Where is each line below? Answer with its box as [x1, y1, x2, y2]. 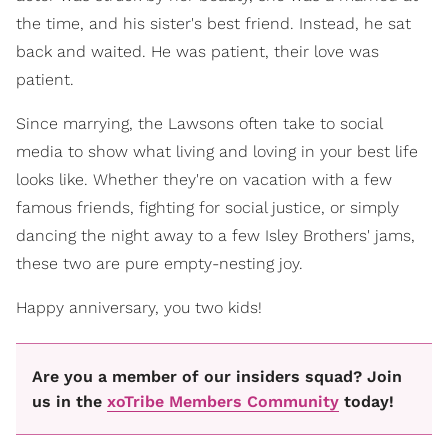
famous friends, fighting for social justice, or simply [16, 197, 399, 217]
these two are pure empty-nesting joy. [16, 253, 303, 273]
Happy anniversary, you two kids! [16, 297, 262, 317]
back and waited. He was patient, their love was [16, 41, 379, 61]
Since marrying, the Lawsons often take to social [16, 113, 382, 133]
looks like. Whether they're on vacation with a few [16, 169, 392, 189]
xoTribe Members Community [107, 392, 339, 412]
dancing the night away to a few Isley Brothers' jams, [16, 225, 415, 245]
